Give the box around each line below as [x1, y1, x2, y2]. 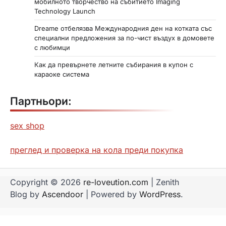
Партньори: [10, 95, 72, 108]
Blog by [10, 189, 42, 200]
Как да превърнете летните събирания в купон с [34, 61, 193, 69]
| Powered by [83, 189, 139, 200]
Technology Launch [34, 7, 95, 16]
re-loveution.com [83, 177, 148, 188]
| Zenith [148, 177, 179, 188]
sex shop [10, 121, 44, 131]
